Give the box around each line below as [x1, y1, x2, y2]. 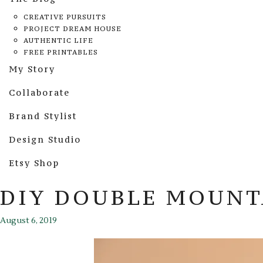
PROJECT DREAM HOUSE [23, 25, 122, 33]
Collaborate [9, 87, 70, 98]
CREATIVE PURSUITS [23, 13, 106, 21]
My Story [9, 63, 55, 75]
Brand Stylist [9, 110, 77, 122]
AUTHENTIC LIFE [23, 36, 93, 45]
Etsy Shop [9, 157, 59, 168]
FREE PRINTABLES [23, 48, 98, 56]
